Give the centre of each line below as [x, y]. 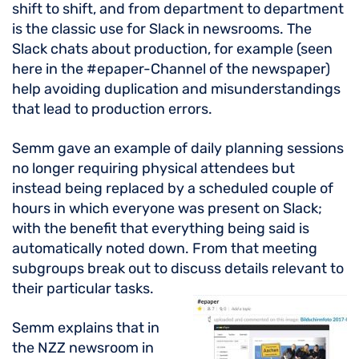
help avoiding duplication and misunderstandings [176, 89]
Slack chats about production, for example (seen [172, 49]
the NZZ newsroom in [83, 348]
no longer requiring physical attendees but [153, 168]
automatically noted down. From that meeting [165, 248]
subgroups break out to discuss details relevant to [178, 268]
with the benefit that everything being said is [161, 228]
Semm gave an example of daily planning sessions [178, 148]
